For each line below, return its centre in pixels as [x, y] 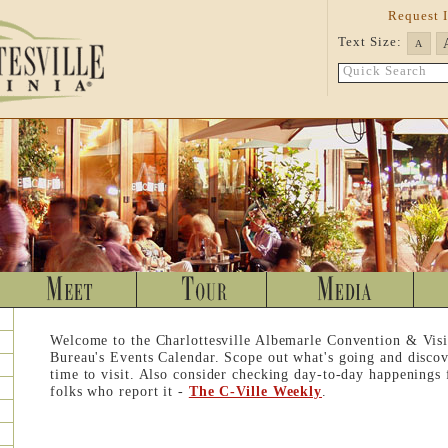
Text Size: [370, 42]
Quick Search [385, 70]
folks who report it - [119, 391]
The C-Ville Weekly [255, 391]
